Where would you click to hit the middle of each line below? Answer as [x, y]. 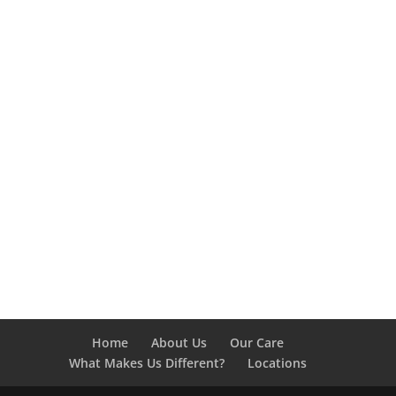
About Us [179, 343]
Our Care [257, 343]
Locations [278, 363]
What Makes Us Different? [147, 363]
